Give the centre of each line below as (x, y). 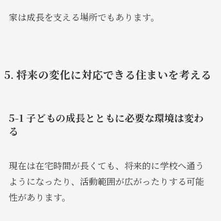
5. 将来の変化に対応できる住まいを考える (108, 74)
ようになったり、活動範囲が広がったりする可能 (106, 181)
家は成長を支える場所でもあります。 (84, 17)
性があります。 (39, 197)
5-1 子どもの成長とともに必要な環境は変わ (106, 118)
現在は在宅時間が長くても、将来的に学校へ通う (106, 165)
